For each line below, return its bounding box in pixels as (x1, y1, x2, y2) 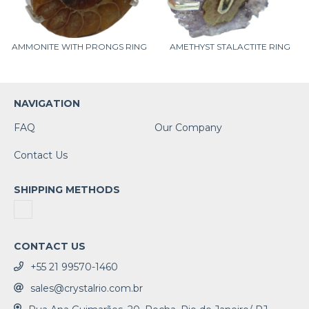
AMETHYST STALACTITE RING (170, 41, 290, 52)
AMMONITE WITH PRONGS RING (11, 41, 147, 52)
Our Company (154, 121, 222, 134)
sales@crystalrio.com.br (30, 281, 143, 295)
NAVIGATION (14, 97, 80, 110)
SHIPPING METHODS (14, 183, 120, 196)
